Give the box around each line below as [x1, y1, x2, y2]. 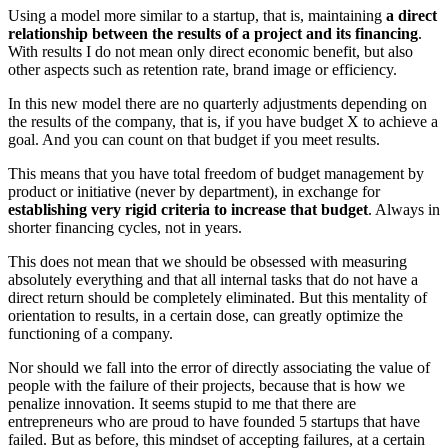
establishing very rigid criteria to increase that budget [8, 200, 368, 218]
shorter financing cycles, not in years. [8, 218, 242, 236]
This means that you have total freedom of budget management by [8, 164, 424, 182]
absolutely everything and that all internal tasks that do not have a [8, 270, 418, 288]
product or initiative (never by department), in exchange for [8, 182, 380, 200]
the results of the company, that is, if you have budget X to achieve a [8, 112, 438, 130]
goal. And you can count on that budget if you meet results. [8, 130, 380, 148]
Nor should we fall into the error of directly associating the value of [8, 358, 430, 376]
